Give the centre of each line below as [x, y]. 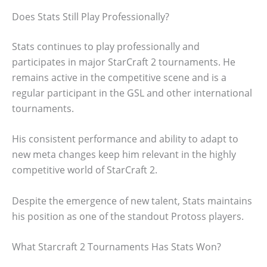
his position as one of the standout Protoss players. [128, 216]
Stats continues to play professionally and [106, 46]
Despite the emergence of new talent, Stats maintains [132, 201]
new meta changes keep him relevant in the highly [124, 155]
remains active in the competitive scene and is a [119, 77]
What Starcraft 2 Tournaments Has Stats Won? [117, 247]
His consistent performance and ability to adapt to [125, 139]
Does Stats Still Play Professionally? [91, 16]
